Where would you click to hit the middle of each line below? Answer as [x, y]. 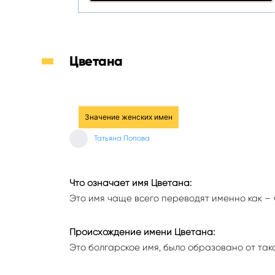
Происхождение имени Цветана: [142, 232]
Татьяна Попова [122, 138]
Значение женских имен [129, 117]
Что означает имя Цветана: [130, 183]
